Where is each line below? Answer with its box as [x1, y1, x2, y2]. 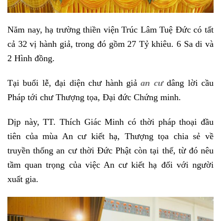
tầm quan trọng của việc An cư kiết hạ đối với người [7, 159, 214, 170]
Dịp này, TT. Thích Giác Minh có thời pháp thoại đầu [7, 116, 214, 127]
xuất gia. [7, 174, 38, 184]
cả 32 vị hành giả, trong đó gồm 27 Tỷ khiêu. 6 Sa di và [7, 39, 214, 49]
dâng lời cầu [163, 78, 214, 88]
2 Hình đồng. [7, 53, 55, 64]
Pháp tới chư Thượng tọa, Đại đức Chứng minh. [7, 92, 181, 103]
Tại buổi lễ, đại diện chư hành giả [7, 78, 141, 88]
